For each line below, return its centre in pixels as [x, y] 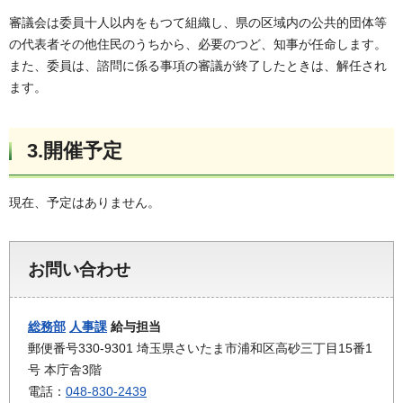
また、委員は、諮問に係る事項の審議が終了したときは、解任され [198, 66]
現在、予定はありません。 [85, 202]
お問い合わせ [79, 270]
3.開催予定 [75, 151]
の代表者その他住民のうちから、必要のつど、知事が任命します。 [198, 45]
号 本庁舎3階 [65, 370]
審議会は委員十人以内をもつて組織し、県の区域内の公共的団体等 [198, 23]
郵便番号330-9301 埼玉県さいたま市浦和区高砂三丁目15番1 [200, 349]
